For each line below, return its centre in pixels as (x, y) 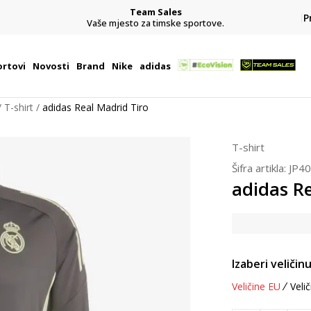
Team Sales (155, 11)
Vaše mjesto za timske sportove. (155, 23)
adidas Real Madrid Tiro (95, 107)
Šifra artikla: (260, 168)
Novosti (51, 66)
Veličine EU (256, 286)
